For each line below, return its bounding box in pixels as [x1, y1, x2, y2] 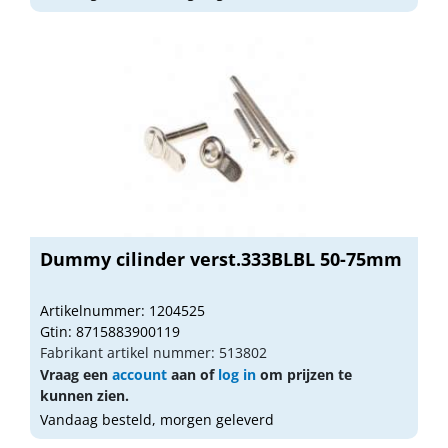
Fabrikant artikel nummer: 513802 [40, 342, 267, 362]
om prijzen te [256, 364, 352, 384]
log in [218, 364, 256, 384]
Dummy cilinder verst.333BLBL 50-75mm [40, 246, 402, 271]
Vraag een [40, 364, 112, 384]
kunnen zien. [40, 385, 129, 405]
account [112, 364, 167, 384]
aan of [167, 364, 218, 384]
